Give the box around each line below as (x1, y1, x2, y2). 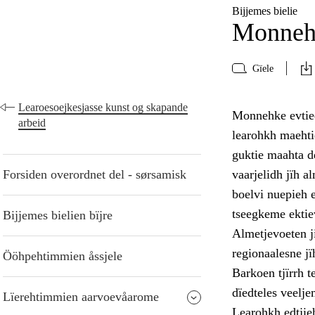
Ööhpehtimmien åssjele (3, 249, 122, 264)
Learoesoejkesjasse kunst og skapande (18, 101, 188, 114)
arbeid (18, 117, 46, 129)
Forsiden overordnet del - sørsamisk (3, 167, 186, 182)
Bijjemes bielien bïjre (3, 208, 112, 223)
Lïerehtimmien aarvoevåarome (3, 290, 159, 304)
